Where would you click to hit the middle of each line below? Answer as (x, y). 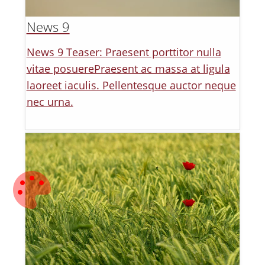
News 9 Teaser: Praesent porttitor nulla (124, 52)
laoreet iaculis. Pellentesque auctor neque (131, 85)
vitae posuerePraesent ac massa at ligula (128, 68)
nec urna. (50, 101)
